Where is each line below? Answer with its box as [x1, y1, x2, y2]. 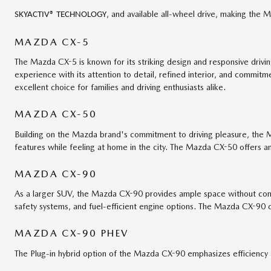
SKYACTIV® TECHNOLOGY [15, 10, 106, 19]
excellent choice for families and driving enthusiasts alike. [15, 82, 226, 93]
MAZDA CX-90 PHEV [15, 227, 129, 240]
